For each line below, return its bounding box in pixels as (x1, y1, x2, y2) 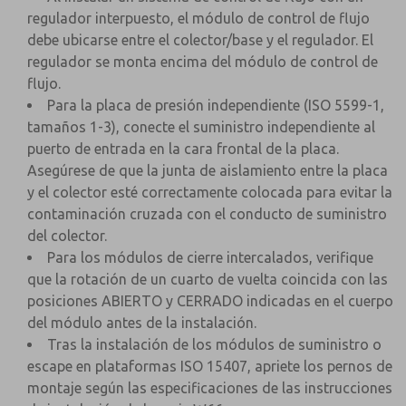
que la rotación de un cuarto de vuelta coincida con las (27, 271, 388, 287)
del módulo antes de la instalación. (27, 314, 256, 331)
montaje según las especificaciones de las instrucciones (27, 380, 392, 396)
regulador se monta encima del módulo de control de (27, 53, 378, 70)
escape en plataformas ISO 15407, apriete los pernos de (27, 358, 392, 374)
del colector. (27, 227, 107, 244)
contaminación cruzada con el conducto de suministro (27, 206, 387, 222)
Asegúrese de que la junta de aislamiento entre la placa (27, 162, 388, 179)
